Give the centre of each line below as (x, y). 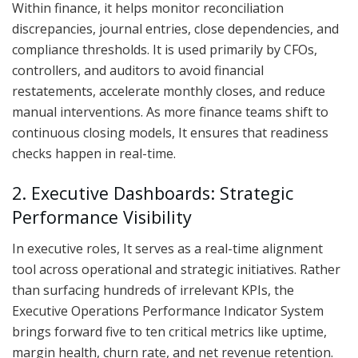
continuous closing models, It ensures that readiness (170, 133)
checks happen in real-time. (94, 154)
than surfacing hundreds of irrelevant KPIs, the (153, 290)
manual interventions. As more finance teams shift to (170, 112)
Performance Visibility (102, 217)
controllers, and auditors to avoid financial (138, 71)
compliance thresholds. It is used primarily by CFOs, (165, 50)
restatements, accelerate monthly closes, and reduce (169, 91)
